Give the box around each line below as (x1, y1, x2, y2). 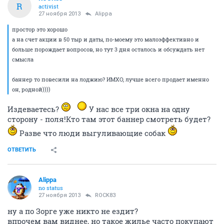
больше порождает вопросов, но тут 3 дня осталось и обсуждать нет (12, 45, 204, 53)
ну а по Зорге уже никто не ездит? (7, 206, 138, 216)
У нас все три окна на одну (87, 104, 190, 114)
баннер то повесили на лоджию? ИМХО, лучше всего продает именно (12, 75, 209, 83)
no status (38, 184, 63, 191)
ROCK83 (95, 192, 115, 198)
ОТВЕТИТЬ (7, 146, 36, 153)
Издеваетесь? (7, 104, 61, 114)
